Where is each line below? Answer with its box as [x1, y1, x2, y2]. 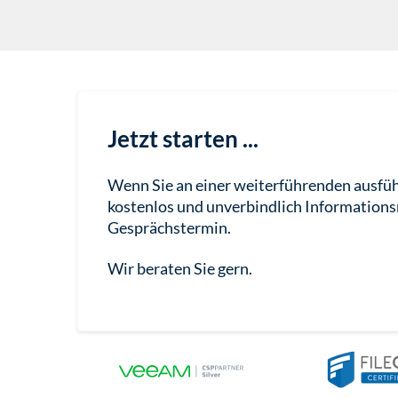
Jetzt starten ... [107, 124, 259, 154]
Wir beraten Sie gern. [107, 259, 252, 279]
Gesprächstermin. [107, 218, 231, 238]
